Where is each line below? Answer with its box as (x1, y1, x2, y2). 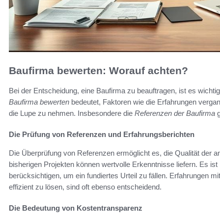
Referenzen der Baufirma (135, 109, 215, 117)
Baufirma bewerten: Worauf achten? (9, 65, 188, 77)
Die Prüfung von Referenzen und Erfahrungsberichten (9, 130, 194, 138)
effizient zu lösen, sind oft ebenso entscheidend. (9, 182, 162, 191)
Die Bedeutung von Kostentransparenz (9, 203, 142, 212)
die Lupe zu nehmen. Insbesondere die (9, 109, 135, 117)
